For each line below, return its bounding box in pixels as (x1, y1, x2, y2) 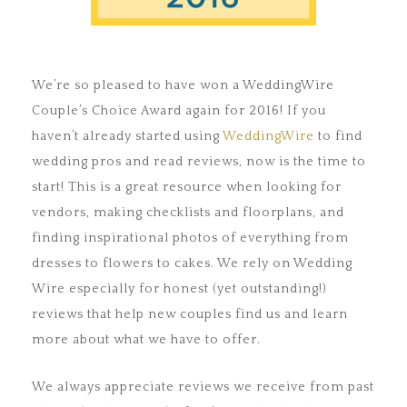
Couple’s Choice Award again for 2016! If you (32, 104, 326, 119)
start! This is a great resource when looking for (32, 180, 342, 195)
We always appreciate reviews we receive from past (32, 380, 374, 395)
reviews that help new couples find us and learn (32, 307, 348, 323)
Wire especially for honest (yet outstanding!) (32, 282, 327, 297)
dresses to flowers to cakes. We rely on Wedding (32, 256, 352, 272)
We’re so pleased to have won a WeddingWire (32, 78, 334, 94)
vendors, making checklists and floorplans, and (32, 205, 344, 221)
